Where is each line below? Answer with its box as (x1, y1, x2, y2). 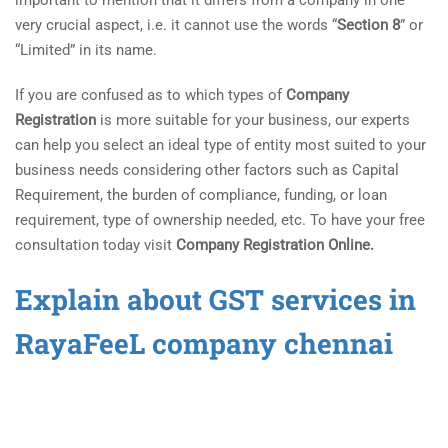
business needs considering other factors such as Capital (15, 160, 399, 179)
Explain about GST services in (15, 280, 416, 318)
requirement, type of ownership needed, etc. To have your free (15, 210, 425, 229)
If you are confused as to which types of (15, 85, 286, 104)
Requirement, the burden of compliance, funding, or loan (15, 185, 387, 204)
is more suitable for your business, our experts (96, 110, 410, 129)
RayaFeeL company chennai (15, 324, 393, 362)
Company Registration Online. (176, 235, 374, 254)
